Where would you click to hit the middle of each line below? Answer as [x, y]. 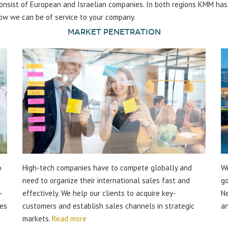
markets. [37, 219]
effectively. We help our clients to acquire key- [99, 193]
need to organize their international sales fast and [106, 181]
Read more [69, 219]
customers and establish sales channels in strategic [108, 206]
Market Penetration [114, 32]
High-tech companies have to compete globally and [107, 168]
